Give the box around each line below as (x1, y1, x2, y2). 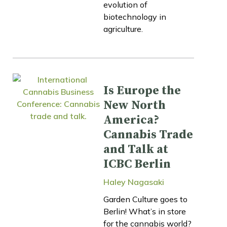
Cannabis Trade (103, 127, 193, 142)
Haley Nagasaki (103, 176, 164, 187)
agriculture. (103, 23, 143, 34)
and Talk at (103, 141, 168, 157)
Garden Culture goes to (103, 194, 187, 204)
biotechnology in (103, 11, 166, 22)
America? (103, 112, 159, 128)
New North (103, 97, 166, 113)
